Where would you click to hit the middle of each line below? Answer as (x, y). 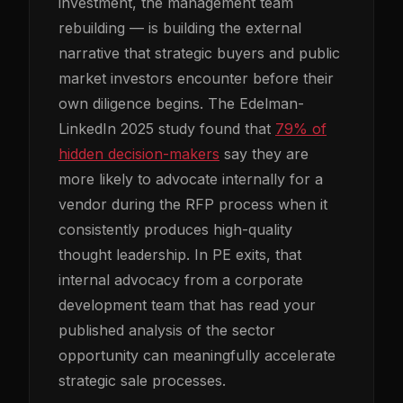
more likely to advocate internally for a (191, 179)
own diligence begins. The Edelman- (181, 103)
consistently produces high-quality (175, 229)
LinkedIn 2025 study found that (167, 129)
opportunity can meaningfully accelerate (197, 355)
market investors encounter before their (196, 78)
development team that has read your (187, 305)
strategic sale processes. (142, 381)
